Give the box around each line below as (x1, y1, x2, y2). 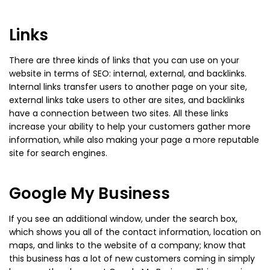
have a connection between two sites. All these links (9, 107, 228, 120)
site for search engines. (9, 147, 107, 160)
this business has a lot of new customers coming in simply (9, 253, 255, 265)
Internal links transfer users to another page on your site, (9, 81, 247, 93)
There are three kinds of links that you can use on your (9, 54, 239, 67)
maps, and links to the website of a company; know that (9, 239, 246, 252)
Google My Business (9, 183, 170, 205)
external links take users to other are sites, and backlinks (9, 94, 245, 107)
